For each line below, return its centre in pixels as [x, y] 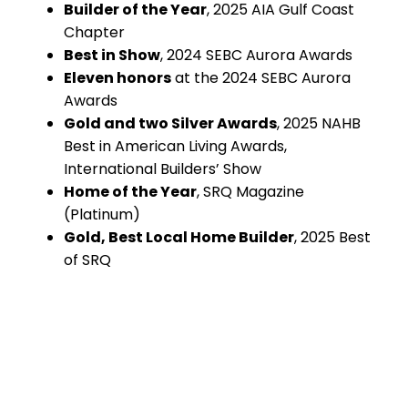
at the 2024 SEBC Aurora [261, 77]
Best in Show [112, 55]
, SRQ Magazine [250, 191]
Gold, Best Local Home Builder [179, 237]
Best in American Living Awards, [175, 146]
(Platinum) [102, 214]
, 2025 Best [332, 237]
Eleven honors [117, 77]
